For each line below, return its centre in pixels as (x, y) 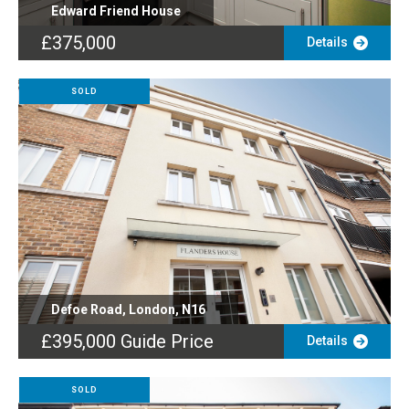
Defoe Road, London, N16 (128, 309)
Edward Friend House (115, 11)
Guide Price (167, 341)
